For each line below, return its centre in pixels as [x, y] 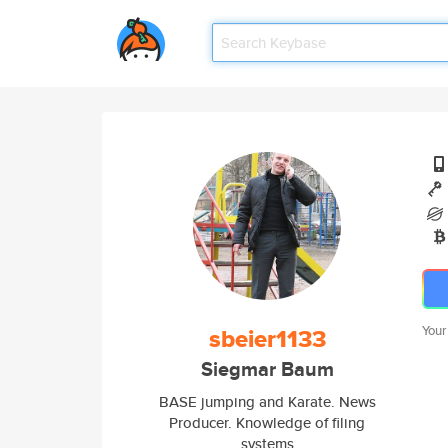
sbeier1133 [267, 339]
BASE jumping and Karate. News [267, 401]
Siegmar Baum [267, 369]
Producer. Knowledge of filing [267, 422]
